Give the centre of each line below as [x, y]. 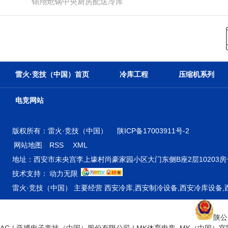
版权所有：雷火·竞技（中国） [61, 131]
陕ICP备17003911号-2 [153, 131]
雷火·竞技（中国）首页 [52, 75]
